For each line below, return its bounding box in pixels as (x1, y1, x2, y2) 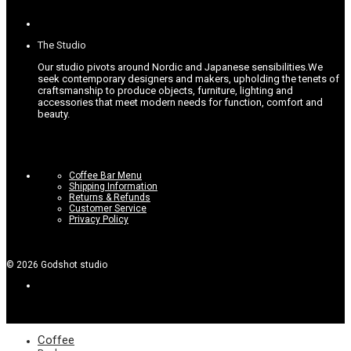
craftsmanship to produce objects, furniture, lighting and (38, 84, 293, 96)
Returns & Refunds (69, 191, 150, 203)
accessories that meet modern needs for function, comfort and (38, 96, 323, 108)
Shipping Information (69, 180, 157, 192)
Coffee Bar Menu (69, 169, 142, 181)
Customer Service (69, 202, 147, 214)
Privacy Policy (69, 213, 128, 225)
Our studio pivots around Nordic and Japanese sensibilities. (38, 60, 308, 73)
